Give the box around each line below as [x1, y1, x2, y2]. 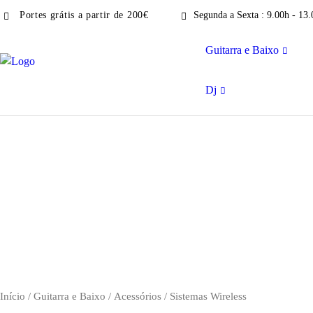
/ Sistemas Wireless [161, 290, 247, 302]
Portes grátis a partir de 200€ [16, 10, 149, 21]
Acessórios [114, 290, 161, 302]
